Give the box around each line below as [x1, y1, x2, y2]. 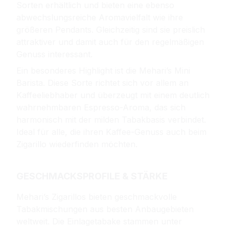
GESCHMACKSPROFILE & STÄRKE [16, 170, 168, 181]
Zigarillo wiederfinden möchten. [16, 139, 138, 149]
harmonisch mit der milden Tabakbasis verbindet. [16, 114, 206, 125]
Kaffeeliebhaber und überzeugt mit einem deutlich [16, 89, 210, 100]
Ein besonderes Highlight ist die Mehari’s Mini [16, 65, 190, 76]
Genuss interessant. [16, 49, 93, 59]
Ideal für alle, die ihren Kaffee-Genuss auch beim [16, 126, 207, 137]
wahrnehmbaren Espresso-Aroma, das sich [16, 102, 186, 112]
